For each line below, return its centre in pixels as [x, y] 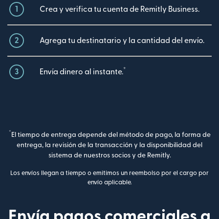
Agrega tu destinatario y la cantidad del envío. [122, 40]
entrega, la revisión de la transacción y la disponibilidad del [109, 145]
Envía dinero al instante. [81, 72]
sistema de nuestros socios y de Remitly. [109, 155]
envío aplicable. [109, 182]
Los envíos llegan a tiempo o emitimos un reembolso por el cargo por [109, 173]
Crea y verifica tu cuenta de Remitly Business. [120, 9]
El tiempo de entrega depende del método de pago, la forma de [111, 135]
